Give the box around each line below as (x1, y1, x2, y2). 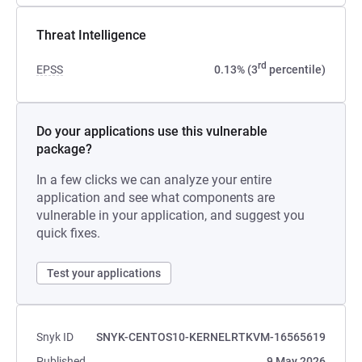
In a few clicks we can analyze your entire (36, 172, 271, 187)
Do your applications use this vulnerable (36, 124, 267, 139)
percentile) (267, 63, 326, 76)
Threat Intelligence (36, 27, 146, 43)
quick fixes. (36, 225, 100, 241)
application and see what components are (36, 190, 275, 205)
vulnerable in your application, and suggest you (36, 208, 305, 223)
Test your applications (47, 267, 161, 280)
